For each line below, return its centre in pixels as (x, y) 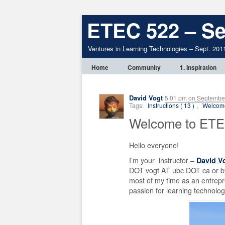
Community (144, 67)
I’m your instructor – (163, 160)
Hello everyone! (154, 145)
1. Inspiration (198, 67)
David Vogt (146, 98)
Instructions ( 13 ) (171, 105)
